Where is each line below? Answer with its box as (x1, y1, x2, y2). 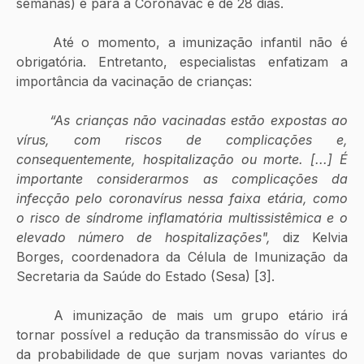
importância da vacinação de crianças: (16, 72, 252, 89)
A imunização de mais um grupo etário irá (16, 306, 54, 323)
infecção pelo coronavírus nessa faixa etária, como (16, 189, 348, 206)
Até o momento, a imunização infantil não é (16, 33, 53, 50)
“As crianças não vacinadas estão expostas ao (50, 111, 349, 128)
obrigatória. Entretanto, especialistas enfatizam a (16, 53, 348, 70)
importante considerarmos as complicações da (16, 170, 348, 187)
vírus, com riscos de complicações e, (16, 131, 348, 148)
